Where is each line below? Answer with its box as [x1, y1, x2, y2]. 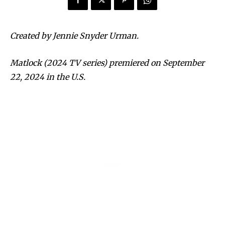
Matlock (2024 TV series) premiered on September [10, 58, 204, 68]
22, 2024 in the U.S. [10, 72, 85, 82]
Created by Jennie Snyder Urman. [10, 31, 139, 41]
